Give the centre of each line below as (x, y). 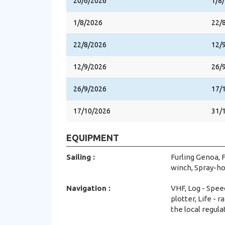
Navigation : (88, 188)
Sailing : (81, 157)
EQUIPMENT (93, 138)
